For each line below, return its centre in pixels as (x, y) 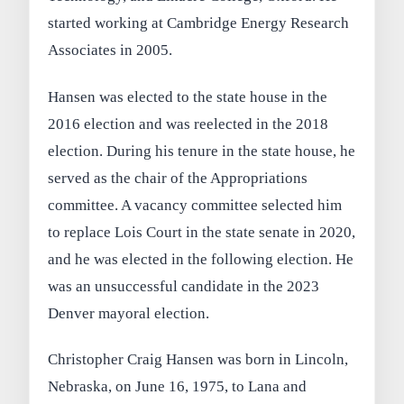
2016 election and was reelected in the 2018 (188, 124)
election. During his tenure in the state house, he (202, 151)
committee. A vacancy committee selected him (195, 205)
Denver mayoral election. (129, 313)
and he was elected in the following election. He (201, 259)
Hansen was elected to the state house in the (188, 96)
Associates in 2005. (110, 50)
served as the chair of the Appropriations (178, 178)
